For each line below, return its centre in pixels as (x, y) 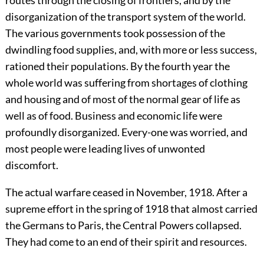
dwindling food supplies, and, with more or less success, (131, 50)
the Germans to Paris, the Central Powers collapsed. (123, 225)
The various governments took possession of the (115, 33)
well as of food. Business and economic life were (113, 116)
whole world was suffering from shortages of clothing (126, 83)
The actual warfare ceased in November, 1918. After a (126, 192)
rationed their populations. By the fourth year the (117, 66)
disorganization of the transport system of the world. (125, 17)
